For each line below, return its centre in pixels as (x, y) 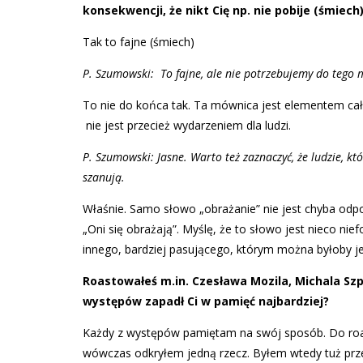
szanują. (105, 177)
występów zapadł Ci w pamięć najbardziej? (206, 301)
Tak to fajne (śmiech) (139, 42)
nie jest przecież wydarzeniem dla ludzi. (187, 126)
